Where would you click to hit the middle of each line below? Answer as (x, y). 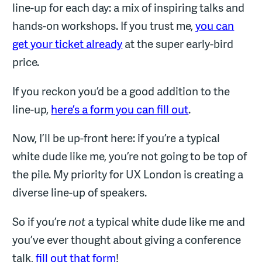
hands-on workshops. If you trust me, (104, 26)
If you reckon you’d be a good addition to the (121, 91)
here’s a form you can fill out (120, 109)
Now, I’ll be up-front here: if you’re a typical (116, 138)
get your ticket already (68, 44)
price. (26, 62)
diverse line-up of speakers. (80, 193)
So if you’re (41, 221)
